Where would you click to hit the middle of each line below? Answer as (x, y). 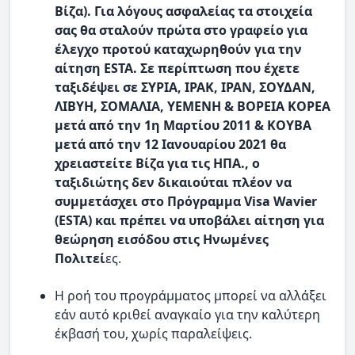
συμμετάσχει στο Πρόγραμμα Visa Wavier (186, 202)
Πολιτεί (80, 259)
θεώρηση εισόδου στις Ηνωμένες (162, 240)
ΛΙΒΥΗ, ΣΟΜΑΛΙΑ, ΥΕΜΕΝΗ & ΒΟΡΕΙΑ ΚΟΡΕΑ (193, 107)
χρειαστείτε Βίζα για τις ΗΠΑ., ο (157, 164)
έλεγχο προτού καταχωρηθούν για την (178, 50)
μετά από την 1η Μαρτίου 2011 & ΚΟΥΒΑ (183, 126)
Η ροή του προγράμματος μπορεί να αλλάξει (191, 295)
